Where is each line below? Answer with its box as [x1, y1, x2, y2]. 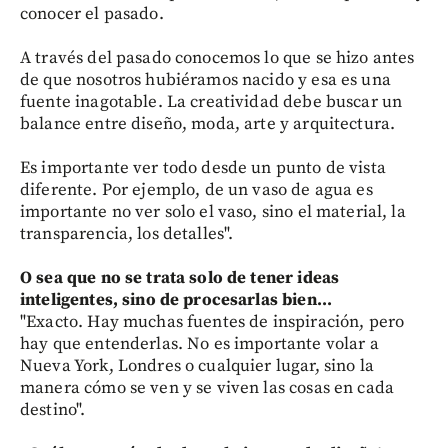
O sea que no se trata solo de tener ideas [20, 267, 340, 289]
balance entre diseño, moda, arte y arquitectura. [20, 113, 396, 135]
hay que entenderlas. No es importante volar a [20, 333, 379, 355]
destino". [20, 399, 86, 421]
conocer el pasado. [20, 3, 164, 25]
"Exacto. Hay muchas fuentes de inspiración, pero [20, 311, 405, 333]
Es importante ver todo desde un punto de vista [20, 157, 386, 179]
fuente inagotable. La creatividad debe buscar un [20, 91, 403, 113]
